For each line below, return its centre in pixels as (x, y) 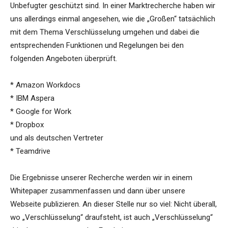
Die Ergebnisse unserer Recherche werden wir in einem (101, 178)
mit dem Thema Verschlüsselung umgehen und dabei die (105, 32)
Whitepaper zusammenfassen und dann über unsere (98, 191)
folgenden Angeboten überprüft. (64, 59)
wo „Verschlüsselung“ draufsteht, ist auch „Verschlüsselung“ (111, 218)
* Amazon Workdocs (45, 85)
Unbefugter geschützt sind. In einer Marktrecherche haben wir (113, 6)
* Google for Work (41, 112)
